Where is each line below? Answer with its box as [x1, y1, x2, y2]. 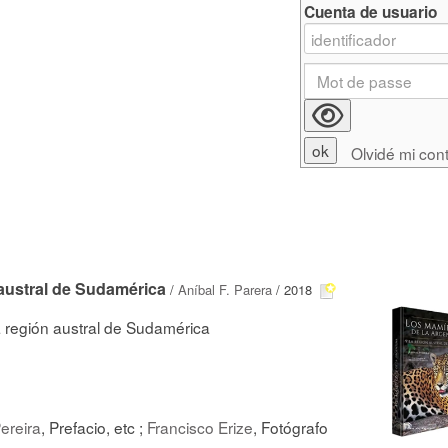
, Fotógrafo [253, 415, 328, 438]
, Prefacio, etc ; [41, 415, 147, 438]
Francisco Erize [147, 415, 253, 438]
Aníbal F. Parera [178, 280, 272, 299]
